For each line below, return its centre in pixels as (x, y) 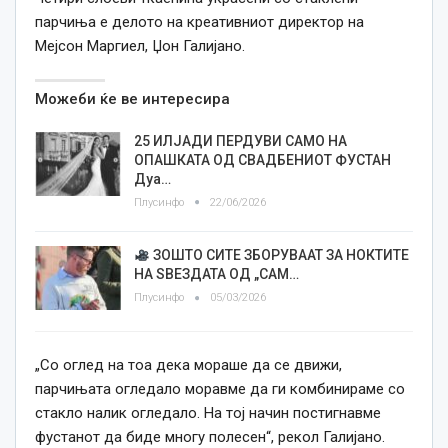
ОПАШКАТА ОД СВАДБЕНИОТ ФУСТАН (262, 160)
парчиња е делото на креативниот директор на (199, 22)
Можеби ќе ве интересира (132, 99)
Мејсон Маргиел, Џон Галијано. (140, 46)
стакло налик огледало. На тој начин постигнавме (208, 412)
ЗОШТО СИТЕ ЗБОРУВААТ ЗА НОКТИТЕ (279, 255)
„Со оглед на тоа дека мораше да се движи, (188, 364)
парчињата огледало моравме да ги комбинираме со (220, 388)
